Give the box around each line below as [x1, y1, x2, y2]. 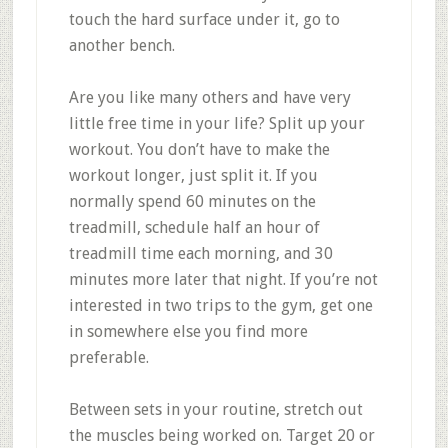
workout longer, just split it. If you [68, 166, 318, 185]
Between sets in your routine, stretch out [68, 400, 363, 419]
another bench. [68, 36, 175, 55]
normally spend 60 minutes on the [68, 192, 316, 211]
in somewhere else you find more [68, 322, 308, 341]
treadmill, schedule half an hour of [68, 218, 320, 237]
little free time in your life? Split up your [68, 114, 365, 133]
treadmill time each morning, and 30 [68, 244, 333, 263]
